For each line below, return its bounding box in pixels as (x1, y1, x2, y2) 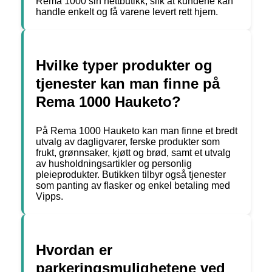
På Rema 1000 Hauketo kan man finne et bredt (36, 126, 237, 137)
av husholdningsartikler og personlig (36, 158, 192, 169)
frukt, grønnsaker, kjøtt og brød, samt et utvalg (36, 148, 231, 158)
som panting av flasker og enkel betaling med (36, 180, 230, 191)
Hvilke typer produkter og (36, 57, 212, 74)
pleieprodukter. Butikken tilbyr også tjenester (36, 169, 226, 180)
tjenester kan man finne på (36, 75, 220, 92)
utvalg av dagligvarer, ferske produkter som (36, 137, 220, 148)
